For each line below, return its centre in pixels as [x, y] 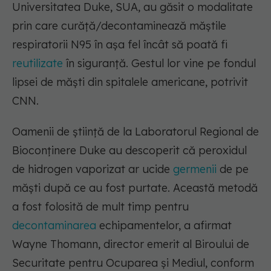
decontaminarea [54, 226]
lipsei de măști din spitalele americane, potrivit [130, 82]
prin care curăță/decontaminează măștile [119, 26]
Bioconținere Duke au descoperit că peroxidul [129, 151]
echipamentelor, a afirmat [164, 226]
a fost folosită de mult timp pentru [100, 207]
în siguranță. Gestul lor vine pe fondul [159, 64]
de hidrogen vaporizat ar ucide [93, 169]
